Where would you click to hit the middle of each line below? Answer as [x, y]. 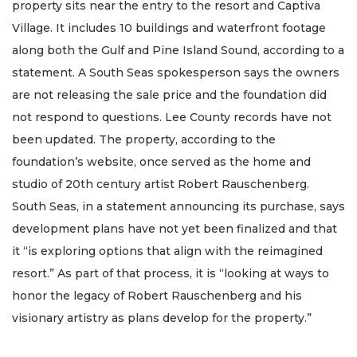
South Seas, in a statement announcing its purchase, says [178, 206]
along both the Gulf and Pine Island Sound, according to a [178, 50]
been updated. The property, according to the [144, 139]
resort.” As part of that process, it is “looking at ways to [171, 273]
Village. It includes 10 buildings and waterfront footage [169, 27]
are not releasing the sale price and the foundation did [169, 94]
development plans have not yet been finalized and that [175, 228]
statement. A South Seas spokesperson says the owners [176, 72]
